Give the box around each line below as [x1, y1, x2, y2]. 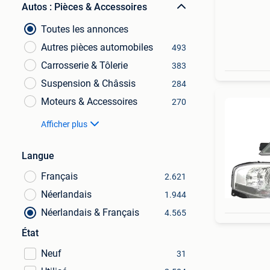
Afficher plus [41, 119, 87, 129]
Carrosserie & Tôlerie [41, 60, 128, 71]
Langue [22, 150, 54, 162]
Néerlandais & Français [41, 207, 139, 218]
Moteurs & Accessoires [41, 96, 137, 107]
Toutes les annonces [41, 24, 128, 35]
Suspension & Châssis [41, 78, 136, 89]
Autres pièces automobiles [41, 42, 153, 53]
